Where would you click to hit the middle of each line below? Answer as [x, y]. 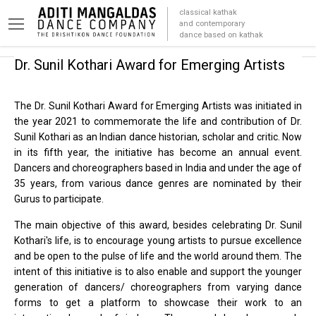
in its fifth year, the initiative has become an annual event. [158, 152]
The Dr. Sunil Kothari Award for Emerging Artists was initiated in [158, 106]
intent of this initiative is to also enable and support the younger [158, 272]
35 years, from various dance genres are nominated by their [158, 183]
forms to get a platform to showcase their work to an [158, 303]
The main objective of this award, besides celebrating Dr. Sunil [158, 225]
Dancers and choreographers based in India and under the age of [158, 168]
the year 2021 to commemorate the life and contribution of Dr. [158, 121]
